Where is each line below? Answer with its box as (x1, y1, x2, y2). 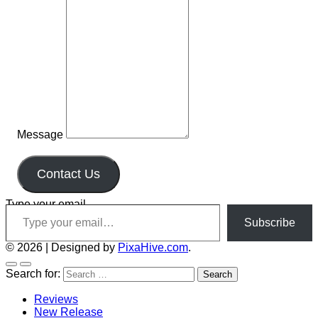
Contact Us (36, 167, 100, 182)
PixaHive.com (118, 241, 188, 254)
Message (17, 128, 63, 141)
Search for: (6, 268, 60, 280)
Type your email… (6, 198, 97, 211)
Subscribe (244, 216, 295, 229)
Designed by (51, 241, 118, 254)
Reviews (34, 293, 78, 306)
